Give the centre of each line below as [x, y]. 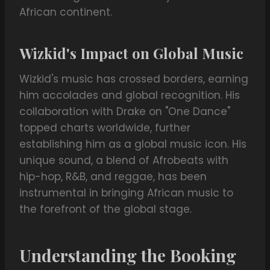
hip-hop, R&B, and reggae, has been [113, 177]
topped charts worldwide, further [105, 128]
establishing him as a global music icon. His [133, 144]
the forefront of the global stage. [105, 209]
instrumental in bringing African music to [126, 193]
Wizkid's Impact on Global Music [131, 53]
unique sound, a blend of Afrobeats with [124, 161]
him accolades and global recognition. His [130, 96]
